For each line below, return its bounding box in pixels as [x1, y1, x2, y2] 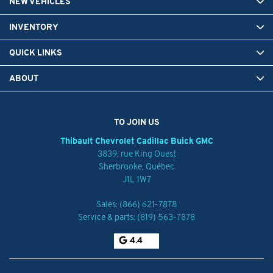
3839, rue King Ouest [97, 147, 176, 159]
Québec [146, 160, 174, 172]
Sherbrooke [99, 160, 142, 172]
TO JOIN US [113, 116, 160, 127]
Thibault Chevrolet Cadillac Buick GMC [60, 135, 213, 146]
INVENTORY [9, 21, 58, 32]
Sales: [96, 198, 119, 210]
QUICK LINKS [9, 46, 62, 58]
